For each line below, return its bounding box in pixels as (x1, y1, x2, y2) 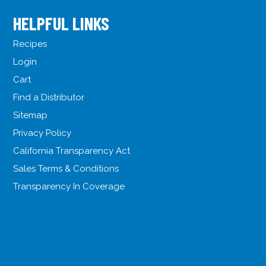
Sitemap (13, 110, 48, 121)
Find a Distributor (13, 92, 85, 103)
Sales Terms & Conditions (13, 163, 119, 175)
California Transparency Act (13, 145, 131, 157)
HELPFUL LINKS (13, 12, 110, 34)
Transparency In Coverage (13, 181, 125, 192)
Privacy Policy (13, 128, 72, 139)
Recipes (13, 39, 47, 50)
